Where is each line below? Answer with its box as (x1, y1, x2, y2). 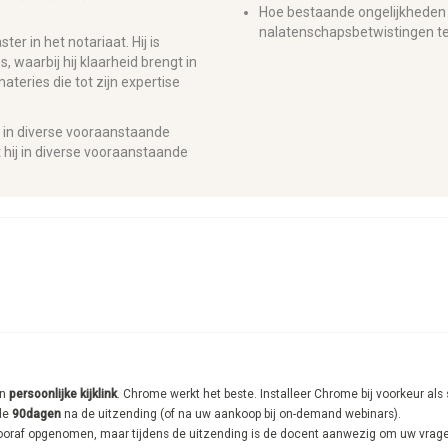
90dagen (12, 407, 61, 421)
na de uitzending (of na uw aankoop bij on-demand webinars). (61, 407, 404, 421)
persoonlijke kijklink (9, 387, 117, 401)
